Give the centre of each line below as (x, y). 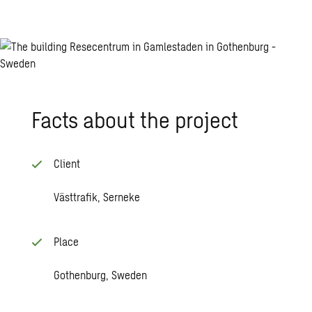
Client (67, 163)
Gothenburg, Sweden (101, 275)
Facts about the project (135, 119)
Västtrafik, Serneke (97, 197)
